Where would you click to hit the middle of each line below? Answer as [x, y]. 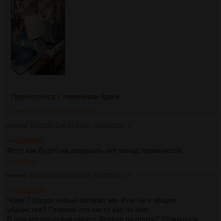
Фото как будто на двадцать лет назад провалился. [95, 150]
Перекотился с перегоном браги [65, 96]
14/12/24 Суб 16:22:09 [61, 175]
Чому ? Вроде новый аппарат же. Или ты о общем [92, 200]
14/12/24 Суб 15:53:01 [61, 126]
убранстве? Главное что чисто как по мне [77, 209]
